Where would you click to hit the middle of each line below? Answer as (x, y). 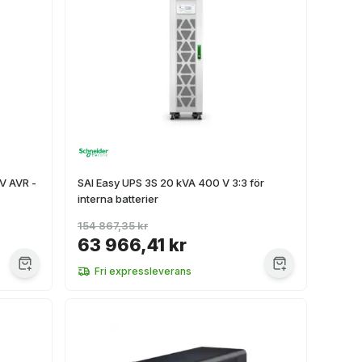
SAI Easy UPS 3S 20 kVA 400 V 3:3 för (171, 183)
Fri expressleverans (143, 271)
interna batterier (118, 199)
